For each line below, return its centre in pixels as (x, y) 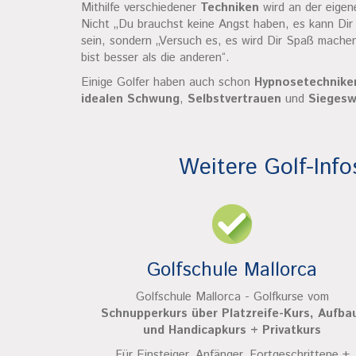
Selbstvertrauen (234, 99)
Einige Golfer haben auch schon (168, 82)
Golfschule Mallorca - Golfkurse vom (232, 297)
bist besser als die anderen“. (155, 58)
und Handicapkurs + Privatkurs (232, 330)
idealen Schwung (130, 99)
